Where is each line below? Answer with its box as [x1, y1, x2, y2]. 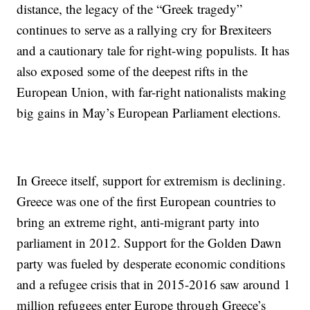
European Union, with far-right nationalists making [17, 83, 287, 100]
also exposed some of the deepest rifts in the [17, 62, 248, 80]
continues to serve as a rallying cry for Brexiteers [17, 21, 272, 38]
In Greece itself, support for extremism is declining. [17, 172, 286, 189]
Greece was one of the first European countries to [17, 192, 277, 210]
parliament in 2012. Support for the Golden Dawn [17, 234, 282, 251]
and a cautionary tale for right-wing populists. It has [17, 42, 290, 59]
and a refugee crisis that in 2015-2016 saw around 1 [17, 275, 291, 293]
